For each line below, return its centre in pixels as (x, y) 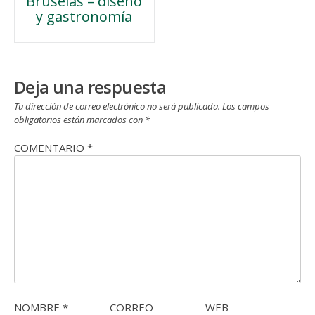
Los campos (246, 106)
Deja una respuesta (90, 86)
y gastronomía (84, 16)
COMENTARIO (51, 148)
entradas (58, 43)
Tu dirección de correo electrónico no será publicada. (117, 106)
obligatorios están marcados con (79, 119)
